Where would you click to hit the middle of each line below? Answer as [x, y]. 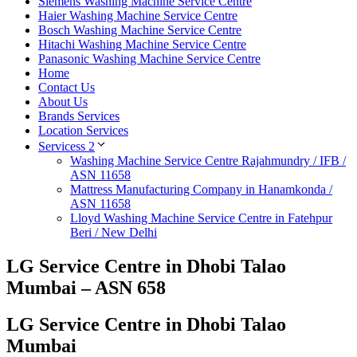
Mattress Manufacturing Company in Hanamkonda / [201, 189]
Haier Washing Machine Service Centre [138, 15]
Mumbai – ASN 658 [86, 287]
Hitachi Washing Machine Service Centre [142, 44]
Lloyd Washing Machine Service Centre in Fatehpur [201, 218]
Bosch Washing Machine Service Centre [140, 29]
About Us [63, 101]
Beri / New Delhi [114, 232]
